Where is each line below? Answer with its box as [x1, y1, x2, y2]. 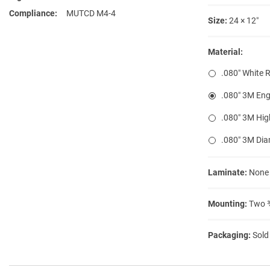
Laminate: [208, 167, 247, 177]
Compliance [9, 8, 55, 18]
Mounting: [208, 198, 247, 209]
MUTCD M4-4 [66, 8, 116, 18]
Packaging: [208, 230, 251, 240]
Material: [208, 46, 243, 57]
